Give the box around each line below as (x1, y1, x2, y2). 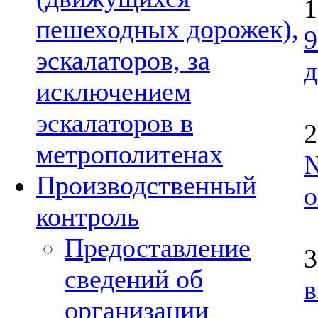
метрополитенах (36, 139, 223, 169)
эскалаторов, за (36, 45, 210, 75)
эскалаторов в (36, 108, 193, 138)
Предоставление (65, 233, 251, 263)
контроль (36, 202, 139, 231)
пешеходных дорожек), (36, 14, 299, 44)
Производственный (36, 170, 256, 200)
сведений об (65, 264, 203, 294)
